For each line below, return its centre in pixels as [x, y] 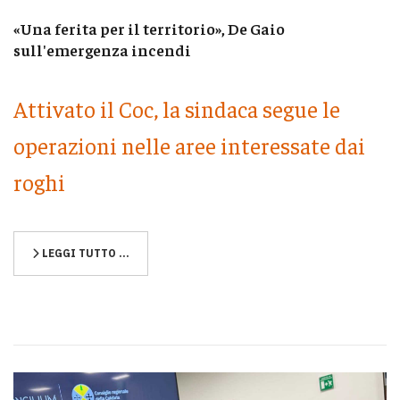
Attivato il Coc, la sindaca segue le [177, 108]
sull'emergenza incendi [102, 50]
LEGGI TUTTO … [84, 253]
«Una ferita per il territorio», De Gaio [149, 29]
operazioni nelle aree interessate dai [189, 145]
